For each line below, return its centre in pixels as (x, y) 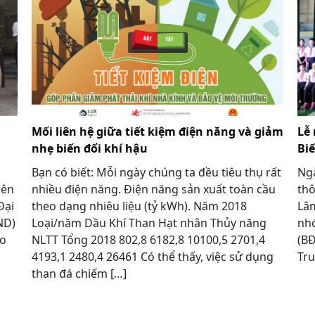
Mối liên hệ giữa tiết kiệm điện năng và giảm (157, 131)
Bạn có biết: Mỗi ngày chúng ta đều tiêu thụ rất (156, 172)
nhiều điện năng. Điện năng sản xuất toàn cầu (153, 189)
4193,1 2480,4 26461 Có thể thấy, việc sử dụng (152, 256)
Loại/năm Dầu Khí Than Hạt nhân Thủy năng (149, 223)
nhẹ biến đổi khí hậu (89, 148)
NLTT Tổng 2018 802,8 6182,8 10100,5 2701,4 (148, 239)
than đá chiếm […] (79, 273)
